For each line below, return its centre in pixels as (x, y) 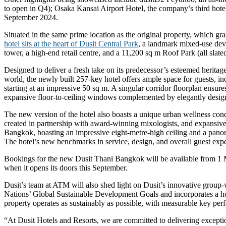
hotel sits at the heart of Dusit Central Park (71, 43)
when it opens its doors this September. (66, 167)
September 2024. (31, 17)
